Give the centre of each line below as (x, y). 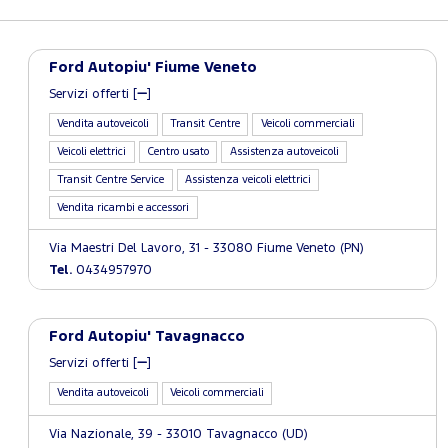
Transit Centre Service (111, 179)
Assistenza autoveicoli (284, 152)
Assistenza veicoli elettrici (248, 179)
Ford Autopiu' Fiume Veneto (153, 67)
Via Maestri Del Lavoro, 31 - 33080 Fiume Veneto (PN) (206, 248)
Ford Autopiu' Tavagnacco (147, 336)
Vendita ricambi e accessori (123, 207)
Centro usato (178, 152)
